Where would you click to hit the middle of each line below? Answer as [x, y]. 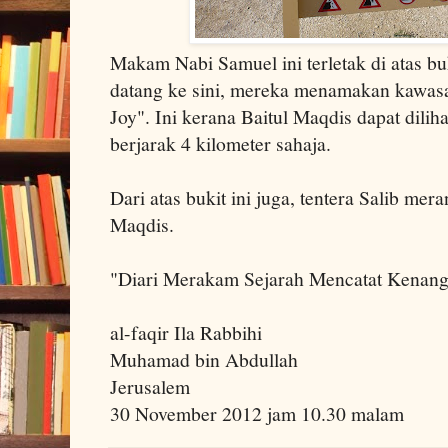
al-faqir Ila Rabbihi [186, 332]
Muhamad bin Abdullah [204, 359]
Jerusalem [150, 386]
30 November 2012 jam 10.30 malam [257, 413]
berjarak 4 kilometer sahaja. [220, 143]
